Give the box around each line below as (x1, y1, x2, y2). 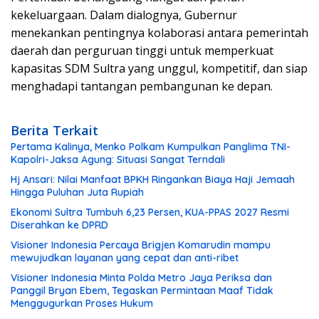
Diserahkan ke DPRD (11, 218, 108, 231)
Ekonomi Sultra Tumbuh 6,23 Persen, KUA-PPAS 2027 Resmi (11, 205, 289, 219)
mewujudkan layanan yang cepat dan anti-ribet (11, 251, 239, 264)
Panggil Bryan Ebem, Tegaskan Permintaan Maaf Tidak (11, 283, 273, 297)
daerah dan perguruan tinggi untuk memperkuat (11, 42, 273, 58)
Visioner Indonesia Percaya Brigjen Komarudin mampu (11, 238, 271, 251)
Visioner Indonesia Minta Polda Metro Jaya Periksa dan (11, 271, 272, 284)
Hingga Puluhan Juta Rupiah (11, 185, 144, 199)
